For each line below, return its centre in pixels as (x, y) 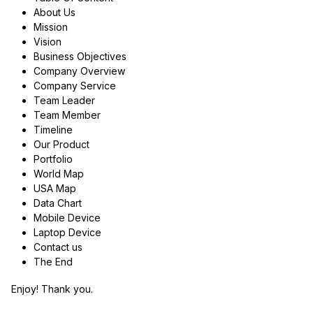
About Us (54, 12)
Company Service (74, 85)
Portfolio (53, 159)
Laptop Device (67, 232)
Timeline (53, 129)
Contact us (58, 247)
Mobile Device (67, 217)
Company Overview (79, 71)
